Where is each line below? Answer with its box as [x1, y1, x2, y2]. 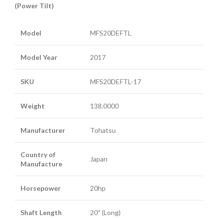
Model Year [20, 53, 57, 61]
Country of [20, 150, 55, 159]
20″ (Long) [90, 208, 121, 217]
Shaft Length [20, 208, 62, 217]
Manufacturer [20, 126, 65, 134]
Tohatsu [90, 126, 116, 134]
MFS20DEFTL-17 [90, 77, 141, 86]
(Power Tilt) [15, 1, 54, 10]
